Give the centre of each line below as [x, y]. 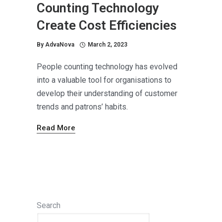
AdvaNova [60, 44]
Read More [56, 128]
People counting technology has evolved [107, 66]
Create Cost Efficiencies [107, 25]
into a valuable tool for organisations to [104, 80]
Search [49, 205]
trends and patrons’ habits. [82, 107]
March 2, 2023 [108, 44]
